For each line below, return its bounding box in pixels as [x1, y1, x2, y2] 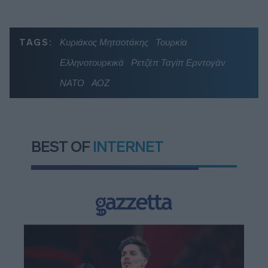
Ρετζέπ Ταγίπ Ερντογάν [130, 57, 226, 68]
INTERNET [93, 138, 163, 156]
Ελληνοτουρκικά [59, 57, 124, 68]
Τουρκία [155, 36, 187, 47]
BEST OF [31, 138, 93, 156]
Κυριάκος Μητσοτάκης [59, 36, 148, 47]
